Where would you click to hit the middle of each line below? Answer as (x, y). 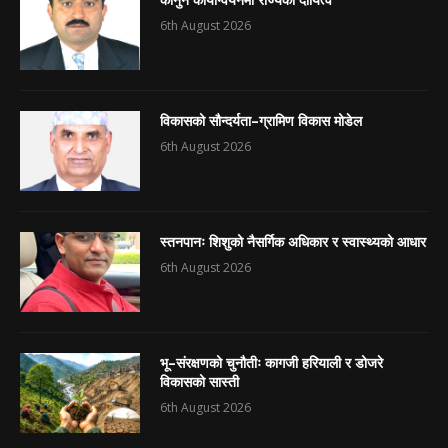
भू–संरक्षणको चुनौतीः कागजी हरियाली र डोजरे (271, 363)
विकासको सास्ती (199, 382)
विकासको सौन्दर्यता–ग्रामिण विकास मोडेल (261, 121)
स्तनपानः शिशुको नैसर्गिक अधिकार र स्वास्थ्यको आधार (293, 242)
